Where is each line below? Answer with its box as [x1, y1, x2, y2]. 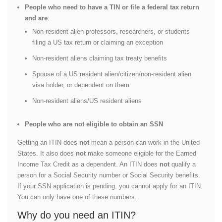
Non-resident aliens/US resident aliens [32, 97, 142, 105]
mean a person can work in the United [89, 138, 200, 146]
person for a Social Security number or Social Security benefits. [17, 171, 200, 179]
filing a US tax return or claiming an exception [32, 38, 163, 46]
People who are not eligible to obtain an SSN [25, 120, 163, 128]
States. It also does [17, 149, 76, 157]
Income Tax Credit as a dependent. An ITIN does [17, 160, 160, 168]
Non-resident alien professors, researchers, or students [32, 27, 190, 35]
